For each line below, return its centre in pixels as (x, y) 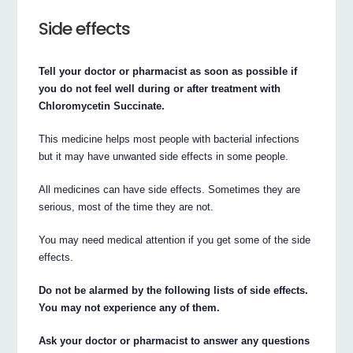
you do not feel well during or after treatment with (160, 88)
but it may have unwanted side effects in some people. (164, 156)
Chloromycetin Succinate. (102, 106)
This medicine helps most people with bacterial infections (169, 139)
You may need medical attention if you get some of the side (175, 240)
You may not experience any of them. (130, 307)
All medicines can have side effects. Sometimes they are (170, 189)
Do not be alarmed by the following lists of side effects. (174, 290)
